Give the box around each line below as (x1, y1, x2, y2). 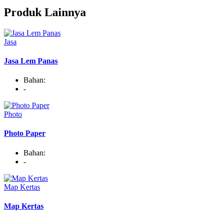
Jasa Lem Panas (4, 56, 58, 65)
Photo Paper (4, 129, 45, 138)
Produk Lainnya (4, 5, 86, 19)
